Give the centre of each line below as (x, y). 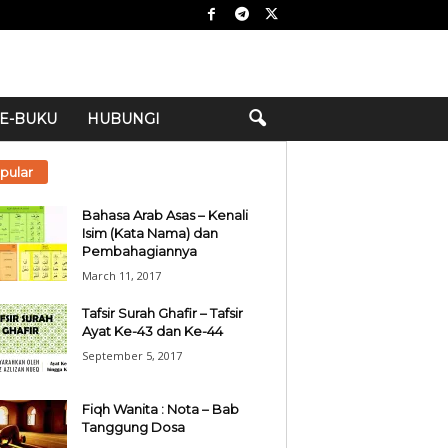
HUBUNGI (123, 119)
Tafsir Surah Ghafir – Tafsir (162, 313)
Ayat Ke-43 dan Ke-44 (152, 331)
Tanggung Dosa (133, 427)
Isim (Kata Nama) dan (149, 233)
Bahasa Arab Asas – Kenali (164, 215)
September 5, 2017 (131, 355)
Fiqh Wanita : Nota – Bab (160, 409)
